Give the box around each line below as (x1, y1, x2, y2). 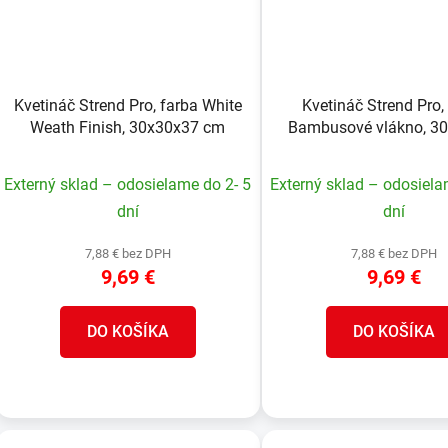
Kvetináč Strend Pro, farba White (13, 95, 242, 115)
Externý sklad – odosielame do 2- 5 (4, 174, 252, 194)
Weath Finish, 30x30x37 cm (30, 117, 226, 137)
